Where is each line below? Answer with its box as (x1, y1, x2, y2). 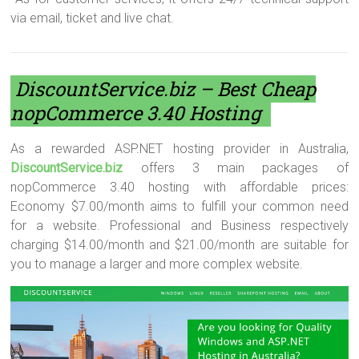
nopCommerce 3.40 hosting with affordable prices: (10, 179, 349, 196)
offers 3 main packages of (123, 160, 349, 176)
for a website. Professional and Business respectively (10, 218, 349, 234)
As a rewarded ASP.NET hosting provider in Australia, (10, 141, 349, 157)
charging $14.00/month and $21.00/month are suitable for (10, 237, 349, 253)
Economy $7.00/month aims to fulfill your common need (10, 199, 349, 215)
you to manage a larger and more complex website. (10, 256, 304, 272)
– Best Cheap (195, 76, 317, 103)
